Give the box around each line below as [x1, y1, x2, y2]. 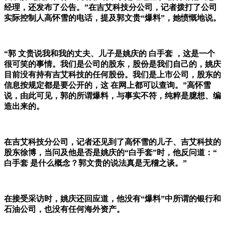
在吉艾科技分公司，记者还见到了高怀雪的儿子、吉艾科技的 [4, 138, 221, 147]
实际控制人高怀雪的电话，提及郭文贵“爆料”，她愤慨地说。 [4, 14, 221, 23]
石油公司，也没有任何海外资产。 [4, 205, 125, 214]
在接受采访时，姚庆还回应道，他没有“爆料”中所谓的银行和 [4, 194, 221, 203]
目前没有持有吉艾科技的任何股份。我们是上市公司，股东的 [4, 70, 221, 79]
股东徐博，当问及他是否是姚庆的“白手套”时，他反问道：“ [4, 148, 217, 157]
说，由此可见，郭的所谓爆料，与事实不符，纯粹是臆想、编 [4, 91, 221, 100]
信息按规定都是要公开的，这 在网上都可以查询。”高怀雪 [4, 81, 211, 90]
